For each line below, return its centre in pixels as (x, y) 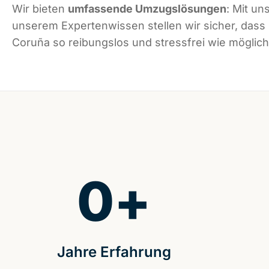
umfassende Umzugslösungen (147, 9)
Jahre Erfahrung (114, 252)
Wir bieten (40, 9)
